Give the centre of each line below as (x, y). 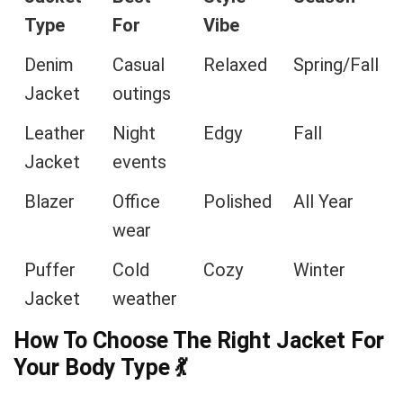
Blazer (49, 201)
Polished (237, 201)
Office (136, 201)
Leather (55, 133)
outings (142, 94)
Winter (319, 270)
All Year (323, 201)
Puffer (50, 270)
